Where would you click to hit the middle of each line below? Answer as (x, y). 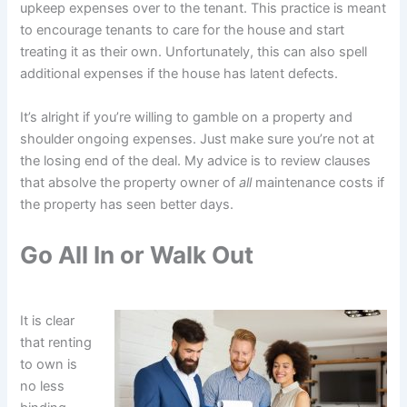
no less (43, 386)
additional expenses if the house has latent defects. (179, 74)
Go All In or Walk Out (137, 254)
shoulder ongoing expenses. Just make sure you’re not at (198, 139)
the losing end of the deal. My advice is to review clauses (196, 160)
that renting (56, 342)
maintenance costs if (318, 182)
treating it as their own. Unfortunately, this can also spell (194, 52)
